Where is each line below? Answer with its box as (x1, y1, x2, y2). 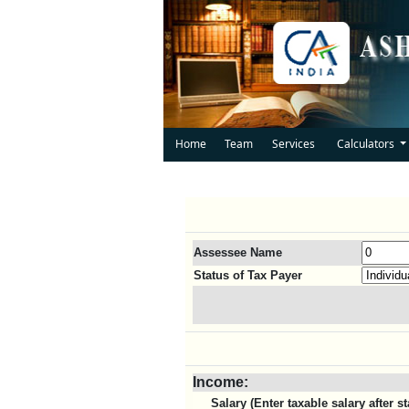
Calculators (336, 136, 397, 152)
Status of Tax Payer (194, 268, 302, 282)
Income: (193, 374, 248, 390)
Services (272, 136, 315, 152)
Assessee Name (194, 246, 282, 259)
